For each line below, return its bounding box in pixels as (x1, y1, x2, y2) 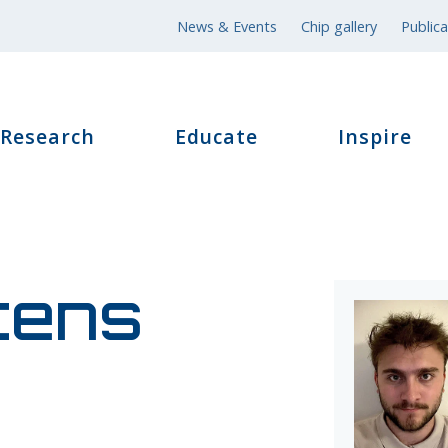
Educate (175, 123, 258, 150)
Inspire (338, 123, 412, 150)
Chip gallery (301, 16, 377, 36)
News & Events (177, 16, 277, 36)
